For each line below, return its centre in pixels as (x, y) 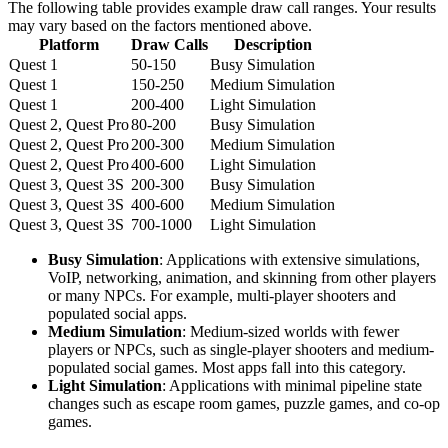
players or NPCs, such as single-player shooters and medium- (241, 350)
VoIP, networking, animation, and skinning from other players (242, 278)
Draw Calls (169, 45)
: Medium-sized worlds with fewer (290, 332)
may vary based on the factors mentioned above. (160, 26)
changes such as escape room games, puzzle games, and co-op (244, 404)
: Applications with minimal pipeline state (292, 386)
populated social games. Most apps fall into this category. (227, 368)
